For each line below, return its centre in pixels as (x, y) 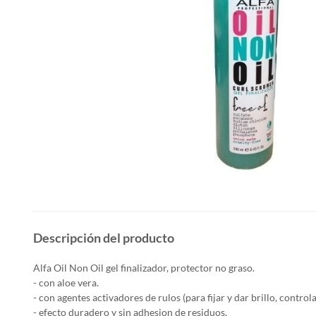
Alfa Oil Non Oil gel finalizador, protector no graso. (144, 268)
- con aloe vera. (66, 283)
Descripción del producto (104, 238)
